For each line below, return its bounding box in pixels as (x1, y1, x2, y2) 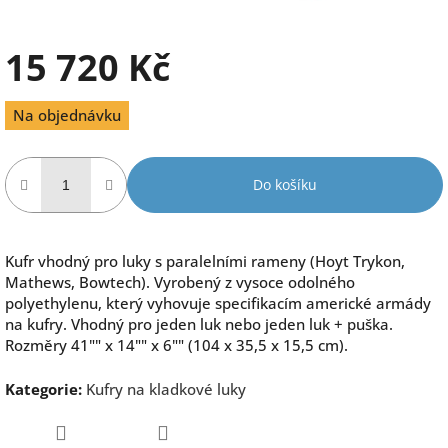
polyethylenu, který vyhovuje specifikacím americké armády (5, 292, 431, 313)
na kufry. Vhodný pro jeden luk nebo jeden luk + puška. (5, 313, 393, 334)
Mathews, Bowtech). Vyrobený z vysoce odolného (5, 271, 355, 292)
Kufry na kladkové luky (86, 378, 246, 399)
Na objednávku (13, 104, 122, 125)
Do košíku (253, 174, 317, 194)
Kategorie (5, 378, 78, 399)
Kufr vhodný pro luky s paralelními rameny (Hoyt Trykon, (5, 250, 405, 271)
